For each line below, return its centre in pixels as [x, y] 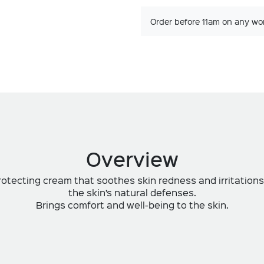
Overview [132, 159]
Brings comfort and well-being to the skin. [132, 204]
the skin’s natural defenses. [132, 192]
